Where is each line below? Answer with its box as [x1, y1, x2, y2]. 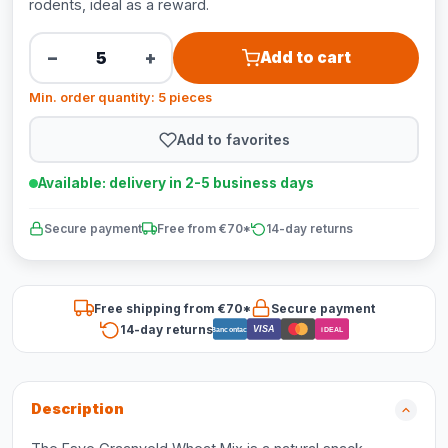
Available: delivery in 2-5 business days [38, 175, 314, 191]
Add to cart [259, 48, 351, 67]
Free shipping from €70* [93, 300, 251, 316]
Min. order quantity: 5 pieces [29, 90, 212, 105]
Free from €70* [157, 221, 251, 236]
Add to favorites [176, 130, 290, 148]
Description [31, 400, 124, 418]
